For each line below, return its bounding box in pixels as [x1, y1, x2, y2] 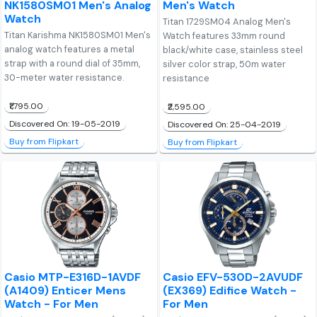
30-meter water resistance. [4, 71, 125, 83]
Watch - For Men [4, 296, 99, 311]
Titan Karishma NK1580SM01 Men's [4, 28, 151, 41]
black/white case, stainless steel [163, 43, 304, 56]
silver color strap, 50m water [163, 57, 287, 70]
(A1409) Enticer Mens [4, 282, 127, 298]
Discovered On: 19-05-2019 [9, 117, 121, 129]
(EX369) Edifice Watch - [163, 282, 297, 298]
